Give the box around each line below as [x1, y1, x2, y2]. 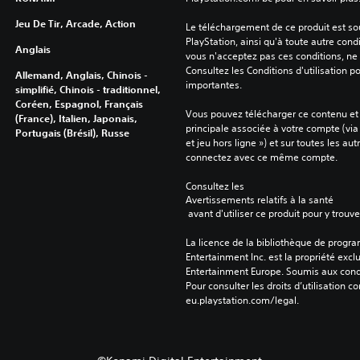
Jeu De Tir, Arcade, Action [14, 17, 136, 31]
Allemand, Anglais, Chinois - [14, 68, 148, 82]
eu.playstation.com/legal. [185, 293, 299, 308]
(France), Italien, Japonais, [14, 112, 137, 125]
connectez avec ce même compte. [185, 150, 337, 165]
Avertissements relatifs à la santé [185, 193, 333, 207]
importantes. [185, 78, 242, 92]
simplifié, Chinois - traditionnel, [14, 83, 161, 96]
